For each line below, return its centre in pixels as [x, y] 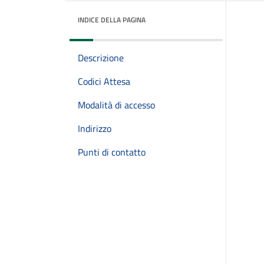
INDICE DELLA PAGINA [112, 20]
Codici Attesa [104, 81]
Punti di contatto [112, 152]
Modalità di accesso [116, 105]
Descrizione [101, 58]
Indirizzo [95, 128]
